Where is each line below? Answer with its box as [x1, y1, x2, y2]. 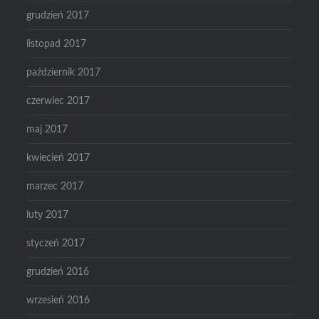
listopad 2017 [26, 38, 87, 50]
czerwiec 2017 [26, 95, 90, 107]
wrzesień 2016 [26, 295, 90, 306]
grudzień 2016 [26, 266, 90, 278]
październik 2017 [26, 67, 101, 78]
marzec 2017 [26, 181, 84, 192]
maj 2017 [26, 124, 68, 135]
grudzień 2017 [26, 10, 90, 21]
